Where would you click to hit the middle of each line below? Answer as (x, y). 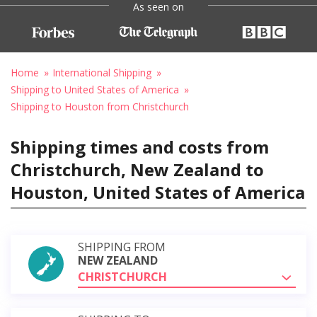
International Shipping (102, 72)
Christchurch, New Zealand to (137, 169)
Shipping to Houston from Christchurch (100, 106)
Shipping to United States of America (95, 89)
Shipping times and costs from (140, 146)
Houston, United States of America (158, 192)
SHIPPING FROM (122, 247)
